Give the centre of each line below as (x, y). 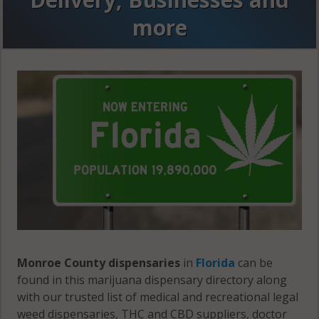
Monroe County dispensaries (99, 263)
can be (254, 263)
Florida (216, 263)
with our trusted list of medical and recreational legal (158, 297)
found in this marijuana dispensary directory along (152, 280)
